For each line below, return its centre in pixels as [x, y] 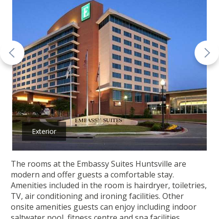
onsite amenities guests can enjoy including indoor [104, 207]
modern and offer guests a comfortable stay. [93, 175]
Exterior [44, 131]
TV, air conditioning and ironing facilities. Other [98, 196]
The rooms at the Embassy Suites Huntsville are [99, 164]
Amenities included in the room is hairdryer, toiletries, [109, 186]
